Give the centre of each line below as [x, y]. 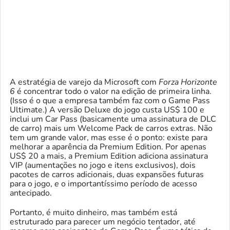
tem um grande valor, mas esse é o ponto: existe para [109, 138]
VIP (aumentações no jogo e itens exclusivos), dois [103, 166]
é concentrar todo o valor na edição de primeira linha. [114, 92]
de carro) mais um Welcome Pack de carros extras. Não [111, 129]
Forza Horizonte [188, 82]
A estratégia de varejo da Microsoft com [84, 82]
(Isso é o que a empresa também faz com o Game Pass [110, 101]
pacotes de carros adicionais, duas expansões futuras [107, 175]
